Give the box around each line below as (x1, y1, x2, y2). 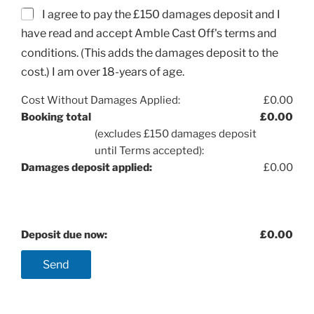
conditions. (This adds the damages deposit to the (21, 46, 278, 60)
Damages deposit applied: (21, 161, 152, 174)
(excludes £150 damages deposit (95, 127, 257, 140)
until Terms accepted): (95, 144, 204, 157)
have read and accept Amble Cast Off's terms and (21, 27, 277, 41)
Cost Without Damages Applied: (21, 93, 180, 107)
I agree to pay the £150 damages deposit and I (40, 7, 280, 21)
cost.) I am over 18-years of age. (21, 65, 184, 79)
